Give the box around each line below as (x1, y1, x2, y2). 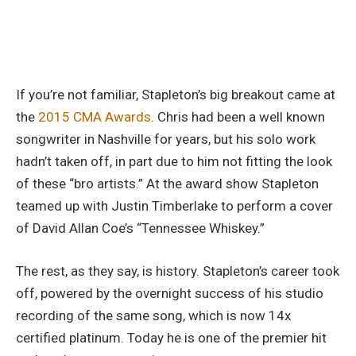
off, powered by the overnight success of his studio (16, 284, 323, 301)
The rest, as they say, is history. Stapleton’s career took (16, 262, 339, 279)
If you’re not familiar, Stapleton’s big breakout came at (16, 86, 335, 103)
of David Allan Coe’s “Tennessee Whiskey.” (16, 219, 265, 236)
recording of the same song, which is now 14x (16, 307, 291, 323)
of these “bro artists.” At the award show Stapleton (16, 175, 319, 192)
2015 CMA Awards (38, 108, 151, 125)
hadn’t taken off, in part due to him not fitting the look (16, 153, 332, 169)
